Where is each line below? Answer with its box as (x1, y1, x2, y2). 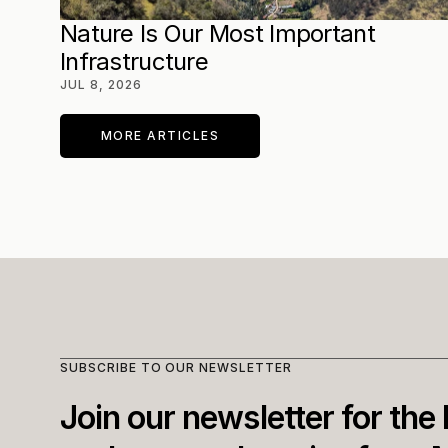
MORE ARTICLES (100, 128, 220, 143)
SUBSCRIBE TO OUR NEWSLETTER (60, 360, 292, 375)
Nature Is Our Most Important (60, 19, 375, 48)
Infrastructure (60, 47, 208, 76)
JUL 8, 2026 (60, 77, 142, 92)
